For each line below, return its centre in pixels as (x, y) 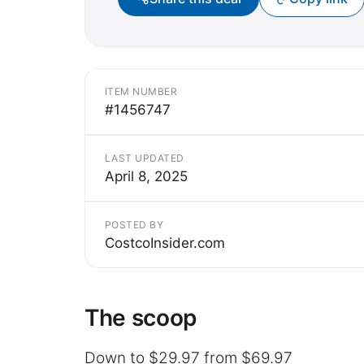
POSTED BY (134, 224)
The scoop (141, 317)
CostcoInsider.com (165, 243)
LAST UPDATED (145, 158)
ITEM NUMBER (141, 91)
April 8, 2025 (146, 176)
